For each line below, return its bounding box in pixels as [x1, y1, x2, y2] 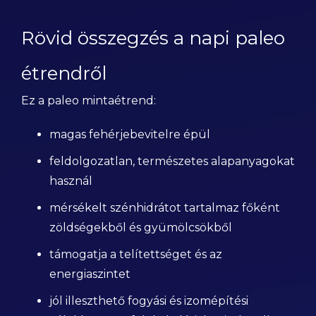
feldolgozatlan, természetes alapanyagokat [49, 154, 295, 168]
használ [49, 174, 92, 188]
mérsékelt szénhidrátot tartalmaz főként [49, 201, 280, 214]
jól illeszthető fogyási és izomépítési [49, 294, 248, 308]
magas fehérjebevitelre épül [49, 128, 210, 141]
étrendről [21, 62, 107, 85]
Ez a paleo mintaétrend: [21, 94, 156, 107]
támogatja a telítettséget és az [49, 248, 222, 261]
